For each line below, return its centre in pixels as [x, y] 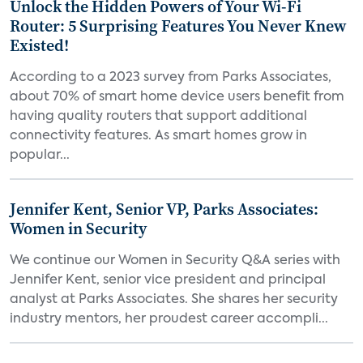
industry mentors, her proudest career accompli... [169, 319]
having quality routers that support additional [158, 117]
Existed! [39, 45]
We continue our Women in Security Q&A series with [175, 261]
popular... [40, 156]
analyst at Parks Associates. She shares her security [174, 300]
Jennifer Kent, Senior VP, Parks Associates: [164, 209]
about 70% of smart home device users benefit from [177, 97]
